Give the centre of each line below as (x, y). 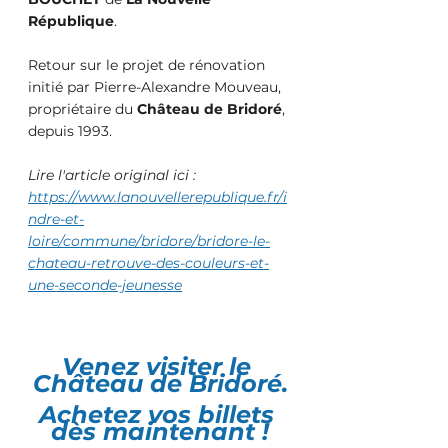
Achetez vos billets (160, 415)
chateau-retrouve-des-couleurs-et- (148, 263)
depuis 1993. (72, 131)
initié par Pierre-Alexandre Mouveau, (156, 87)
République (71, 21)
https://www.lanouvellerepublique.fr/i (157, 197)
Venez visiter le (160, 367)
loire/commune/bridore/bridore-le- (149, 241)
